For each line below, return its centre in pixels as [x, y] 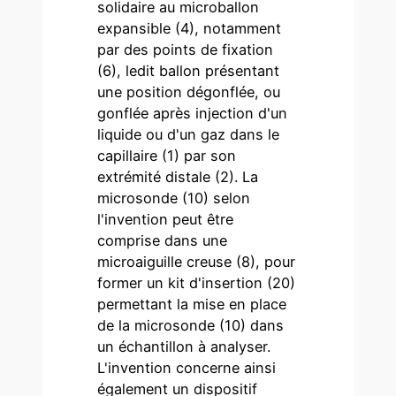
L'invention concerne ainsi [187, 367]
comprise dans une [163, 240]
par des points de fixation [186, 49]
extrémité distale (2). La [178, 176]
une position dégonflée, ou [189, 91]
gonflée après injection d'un [193, 113]
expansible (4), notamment [190, 28]
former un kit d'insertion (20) [197, 282]
